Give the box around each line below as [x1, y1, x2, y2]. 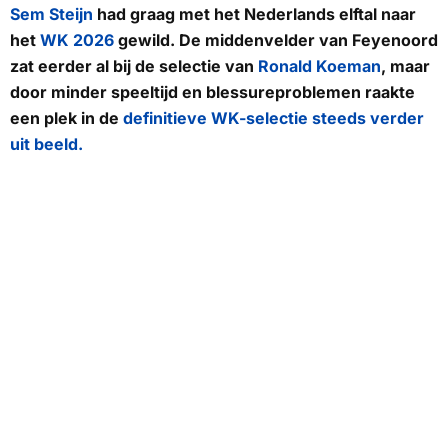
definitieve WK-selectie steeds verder [123, 107, 424, 128]
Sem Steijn [10, 3, 93, 24]
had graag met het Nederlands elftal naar [93, 3, 416, 24]
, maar [381, 55, 430, 76]
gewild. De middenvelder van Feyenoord [114, 29, 438, 50]
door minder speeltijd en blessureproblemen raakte [10, 81, 415, 102]
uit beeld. [10, 133, 83, 154]
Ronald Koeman [258, 55, 381, 76]
